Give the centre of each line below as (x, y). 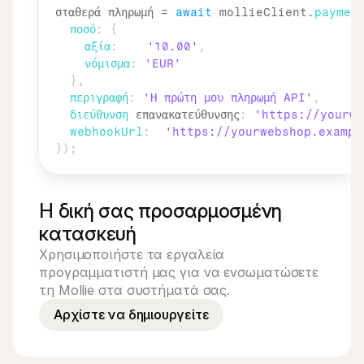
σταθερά (82, 13)
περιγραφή (99, 98)
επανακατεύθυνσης (184, 115)
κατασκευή (88, 234)
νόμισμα (107, 64)
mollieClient (263, 13)
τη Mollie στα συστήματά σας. (135, 290)
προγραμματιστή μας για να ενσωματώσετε (179, 272)
